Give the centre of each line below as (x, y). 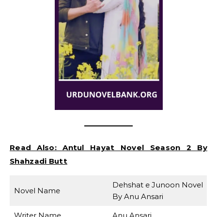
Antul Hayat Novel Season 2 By (135, 147)
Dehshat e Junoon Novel (157, 185)
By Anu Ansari (138, 196)
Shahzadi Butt (39, 161)
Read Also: (36, 147)
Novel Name (37, 190)
